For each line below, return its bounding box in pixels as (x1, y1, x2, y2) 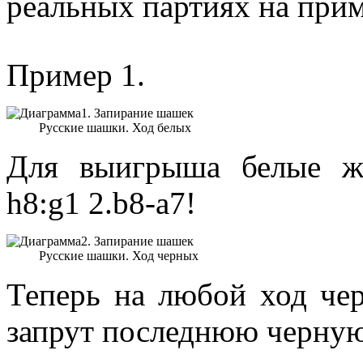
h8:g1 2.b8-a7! (6, 185, 196, 220)
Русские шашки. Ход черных (39, 248, 199, 263)
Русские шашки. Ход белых (39, 120, 191, 135)
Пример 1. (6, 57, 145, 92)
